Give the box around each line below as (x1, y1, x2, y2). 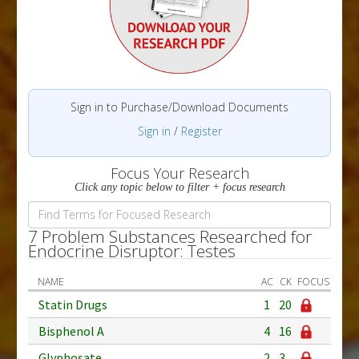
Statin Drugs (38, 296, 107, 313)
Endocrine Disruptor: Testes (28, 239, 236, 262)
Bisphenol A (38, 322, 104, 339)
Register (180, 123, 222, 139)
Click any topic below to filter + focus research (74, 180, 285, 193)
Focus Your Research (110, 163, 249, 183)
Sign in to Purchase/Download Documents (71, 99, 288, 115)
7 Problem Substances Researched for (28, 224, 312, 248)
